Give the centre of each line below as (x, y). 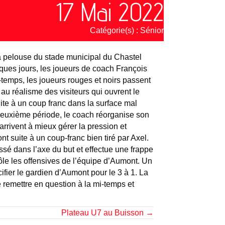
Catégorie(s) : (115, 30)
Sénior (152, 30)
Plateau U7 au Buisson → (107, 213)
